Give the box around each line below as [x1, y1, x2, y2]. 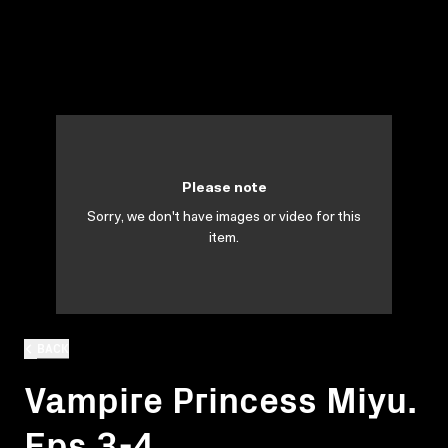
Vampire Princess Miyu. [24, 371, 417, 423]
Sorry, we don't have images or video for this [87, 211, 361, 225]
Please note [181, 182, 267, 196]
